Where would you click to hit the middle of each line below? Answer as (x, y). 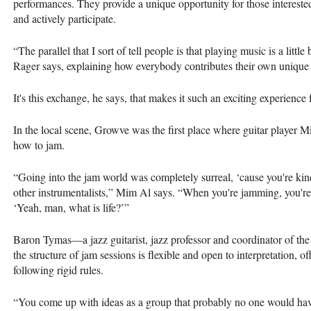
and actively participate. (68, 18)
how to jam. (39, 144)
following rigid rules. (58, 269)
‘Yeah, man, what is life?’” (71, 207)
